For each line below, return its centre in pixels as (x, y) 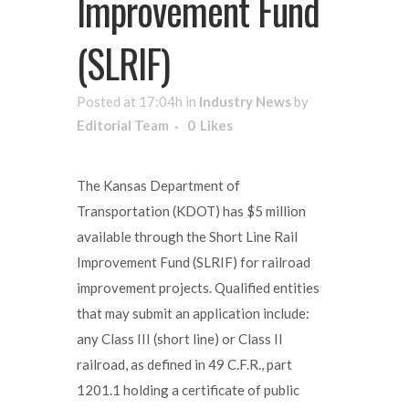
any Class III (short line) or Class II (180, 338)
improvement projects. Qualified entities (198, 287)
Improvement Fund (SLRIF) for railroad (194, 262)
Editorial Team (123, 125)
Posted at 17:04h (130, 101)
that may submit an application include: (193, 313)
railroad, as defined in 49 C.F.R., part (184, 364)
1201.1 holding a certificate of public (188, 389)
